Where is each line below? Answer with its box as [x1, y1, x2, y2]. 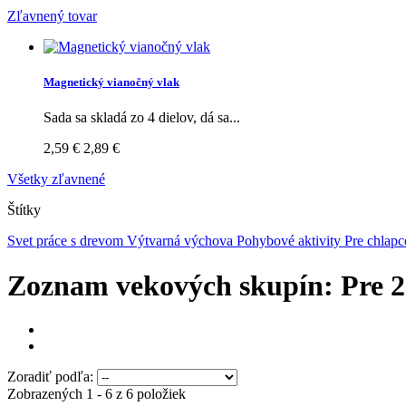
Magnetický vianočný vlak [43, 74, 179, 89]
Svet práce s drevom [7, 233, 127, 249]
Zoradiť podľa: [7, 369, 93, 385]
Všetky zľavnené [7, 171, 105, 188]
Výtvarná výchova [127, 233, 237, 249]
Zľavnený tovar [7, 7, 97, 24]
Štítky [7, 202, 41, 218]
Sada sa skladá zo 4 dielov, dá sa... [43, 110, 240, 126]
